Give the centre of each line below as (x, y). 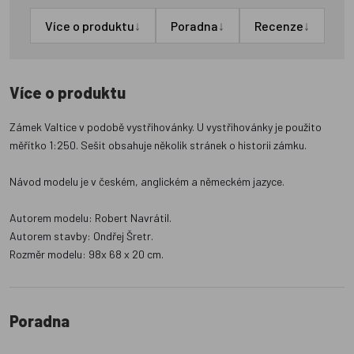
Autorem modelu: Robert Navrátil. (90, 218)
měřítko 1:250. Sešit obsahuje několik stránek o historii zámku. (158, 145)
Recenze (279, 26)
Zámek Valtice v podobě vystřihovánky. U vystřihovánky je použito (166, 127)
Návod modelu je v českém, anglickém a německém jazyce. (147, 182)
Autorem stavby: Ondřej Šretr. (81, 236)
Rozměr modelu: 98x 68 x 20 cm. (87, 254)
